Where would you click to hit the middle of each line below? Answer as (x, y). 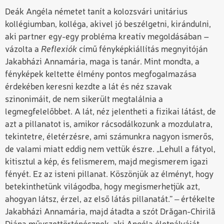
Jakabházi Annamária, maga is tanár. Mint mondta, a (102, 62)
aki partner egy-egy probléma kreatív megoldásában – (107, 37)
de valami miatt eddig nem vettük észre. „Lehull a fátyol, (110, 149)
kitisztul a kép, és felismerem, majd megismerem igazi (106, 162)
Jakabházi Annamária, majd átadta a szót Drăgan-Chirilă (110, 212)
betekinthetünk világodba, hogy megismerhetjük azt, (102, 187)
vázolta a (23, 49)
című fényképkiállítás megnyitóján (143, 49)
